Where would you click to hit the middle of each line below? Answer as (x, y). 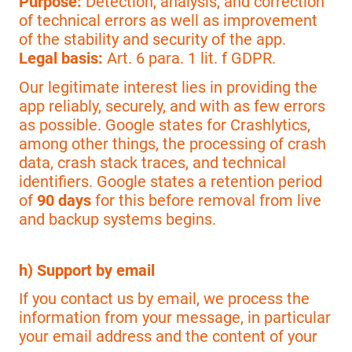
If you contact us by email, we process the (164, 299)
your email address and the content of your (168, 337)
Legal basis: (61, 59)
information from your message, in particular (175, 318)
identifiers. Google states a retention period (170, 181)
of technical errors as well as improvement (168, 21)
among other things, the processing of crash (172, 143)
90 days (64, 200)
